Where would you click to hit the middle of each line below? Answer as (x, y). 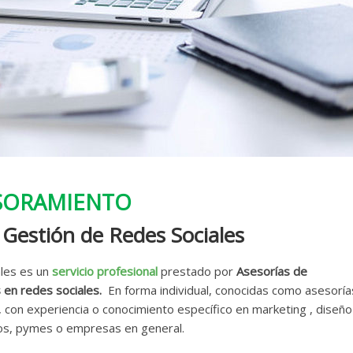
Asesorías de (272, 271)
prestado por (197, 271)
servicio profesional (105, 271)
